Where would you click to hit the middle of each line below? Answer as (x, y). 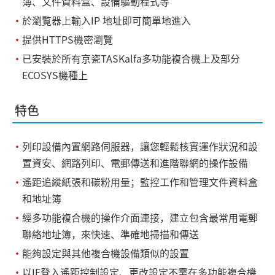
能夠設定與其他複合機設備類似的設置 (106, 253)
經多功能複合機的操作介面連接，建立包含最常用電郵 (140, 217)
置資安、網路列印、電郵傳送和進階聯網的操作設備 (135, 163)
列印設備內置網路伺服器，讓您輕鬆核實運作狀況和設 (140, 146)
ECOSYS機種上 (55, 75)
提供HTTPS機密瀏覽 (68, 39)
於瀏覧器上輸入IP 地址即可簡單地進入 (107, 20)
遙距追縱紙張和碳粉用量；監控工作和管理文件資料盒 (140, 182)
